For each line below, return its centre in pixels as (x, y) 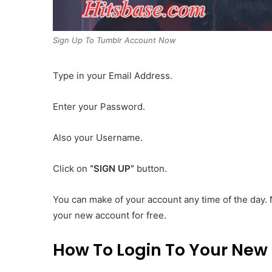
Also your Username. (98, 138)
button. (151, 169)
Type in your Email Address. (113, 76)
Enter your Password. (99, 107)
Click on (71, 169)
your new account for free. (110, 216)
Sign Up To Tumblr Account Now (114, 40)
